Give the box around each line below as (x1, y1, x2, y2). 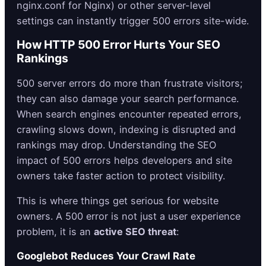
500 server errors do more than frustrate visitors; (17, 77, 243, 89)
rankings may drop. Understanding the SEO (17, 138, 216, 151)
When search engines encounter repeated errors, (17, 107, 242, 120)
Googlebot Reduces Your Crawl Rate (17, 249, 195, 262)
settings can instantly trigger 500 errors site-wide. (17, 15, 249, 27)
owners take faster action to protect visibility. (17, 169, 228, 182)
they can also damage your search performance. (17, 92, 239, 104)
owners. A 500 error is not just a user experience (17, 210, 240, 222)
